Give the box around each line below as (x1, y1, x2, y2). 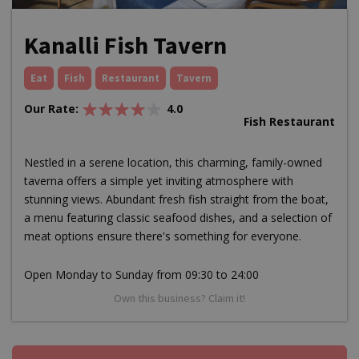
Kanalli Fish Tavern (24, 30, 227, 61)
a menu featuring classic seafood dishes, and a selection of (24, 210, 332, 226)
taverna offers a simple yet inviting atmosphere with (24, 173, 293, 189)
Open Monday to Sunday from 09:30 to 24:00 (24, 267, 259, 283)
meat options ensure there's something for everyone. (24, 228, 301, 244)
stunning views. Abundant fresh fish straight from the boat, (24, 192, 329, 208)
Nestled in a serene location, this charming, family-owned (24, 155, 322, 171)
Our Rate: (24, 101, 79, 117)
